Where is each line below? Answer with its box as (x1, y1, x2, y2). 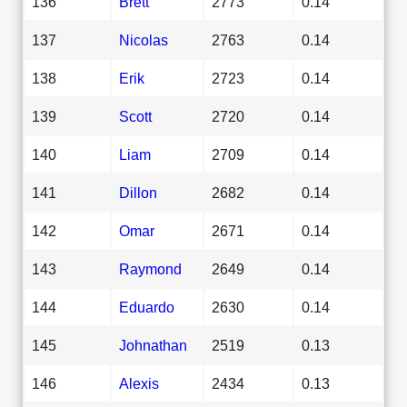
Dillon (119, 184, 157, 201)
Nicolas (119, 31, 168, 48)
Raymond (119, 260, 182, 277)
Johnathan (119, 336, 187, 353)
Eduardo (119, 298, 174, 315)
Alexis (119, 374, 159, 392)
